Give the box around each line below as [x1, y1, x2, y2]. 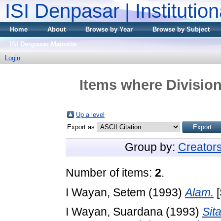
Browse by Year [85, 26, 133, 33]
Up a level [76, 110, 105, 118]
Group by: [124, 140, 178, 153]
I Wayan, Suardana [66, 205, 163, 219]
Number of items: [66, 166, 155, 179]
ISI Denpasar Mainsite [10, 40, 76, 48]
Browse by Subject [152, 26, 210, 33]
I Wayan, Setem [66, 185, 146, 199]
